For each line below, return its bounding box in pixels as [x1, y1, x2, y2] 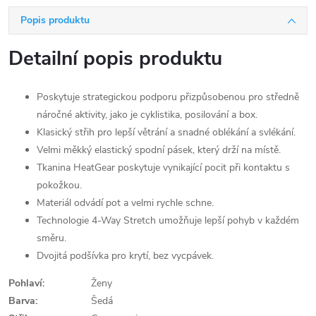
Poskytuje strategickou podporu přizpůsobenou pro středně [37, 90, 299, 104]
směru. [37, 231, 66, 245]
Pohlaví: [8, 276, 44, 290]
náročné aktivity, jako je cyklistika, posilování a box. [37, 108, 257, 121]
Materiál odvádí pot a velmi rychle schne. [37, 196, 214, 209]
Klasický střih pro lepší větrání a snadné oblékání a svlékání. [37, 126, 296, 139]
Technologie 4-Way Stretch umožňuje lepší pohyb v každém [37, 214, 299, 227]
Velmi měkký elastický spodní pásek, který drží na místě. [37, 143, 281, 157]
